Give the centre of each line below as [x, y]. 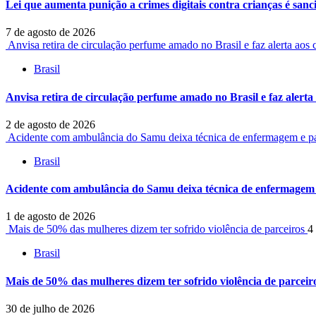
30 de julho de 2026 [50, 308]
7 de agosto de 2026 [50, 32]
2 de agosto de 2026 [50, 124]
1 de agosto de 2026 [50, 217]
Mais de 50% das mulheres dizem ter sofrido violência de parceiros [157, 229]
